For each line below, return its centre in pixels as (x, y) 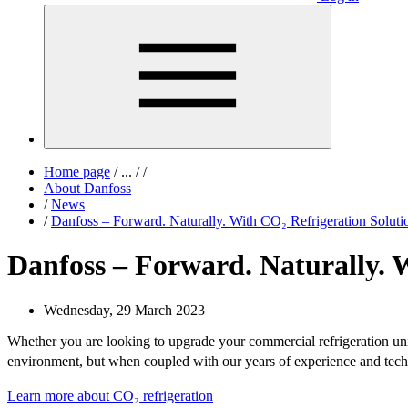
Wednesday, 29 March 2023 (124, 310)
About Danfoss (87, 188)
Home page (77, 172)
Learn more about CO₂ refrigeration (110, 396)
